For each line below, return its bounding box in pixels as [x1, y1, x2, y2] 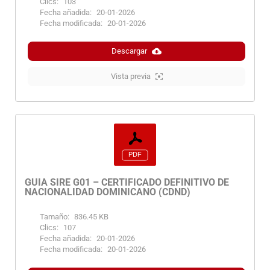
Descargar [111, 46, 147, 56]
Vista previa [110, 72, 151, 81]
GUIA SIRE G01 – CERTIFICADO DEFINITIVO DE [25, 177, 229, 189]
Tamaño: [40, 212, 69, 222]
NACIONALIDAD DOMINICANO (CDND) [25, 186, 190, 198]
